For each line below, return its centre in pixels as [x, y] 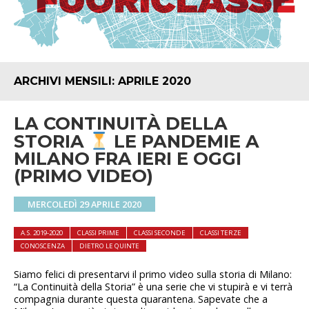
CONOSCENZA [43, 246]
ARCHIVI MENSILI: [66, 81]
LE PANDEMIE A [185, 141]
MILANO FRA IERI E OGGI [128, 159]
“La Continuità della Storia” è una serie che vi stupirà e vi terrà [153, 287]
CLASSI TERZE [221, 233]
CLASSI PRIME [98, 233]
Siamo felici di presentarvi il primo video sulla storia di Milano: [153, 275]
